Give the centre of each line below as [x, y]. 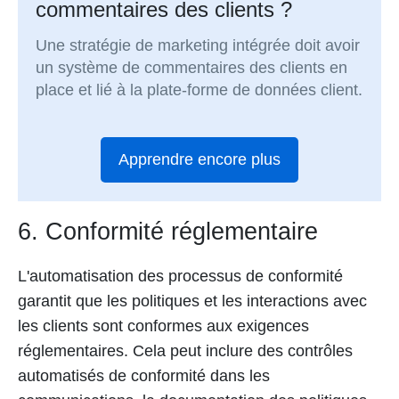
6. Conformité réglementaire [168, 231]
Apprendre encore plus [199, 160]
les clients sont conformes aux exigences [163, 326]
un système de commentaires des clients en [192, 68]
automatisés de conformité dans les [144, 375]
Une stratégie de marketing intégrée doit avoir [198, 46]
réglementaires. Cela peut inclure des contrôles [185, 350]
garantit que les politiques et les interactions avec [192, 301]
